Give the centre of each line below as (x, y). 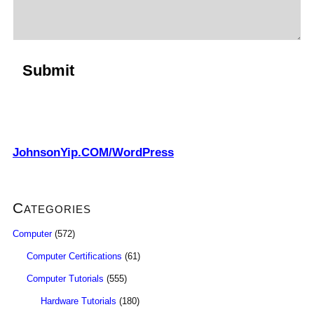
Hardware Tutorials (78, 301)
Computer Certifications (74, 256)
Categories (52, 208)
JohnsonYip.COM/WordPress (93, 152)
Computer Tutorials (65, 279)
